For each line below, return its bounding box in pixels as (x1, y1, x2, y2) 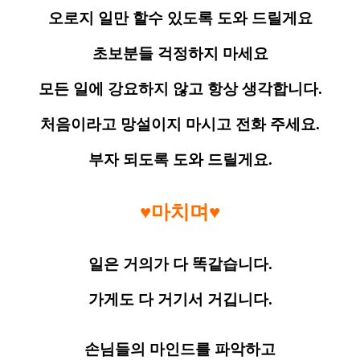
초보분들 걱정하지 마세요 (92, 45, 268, 63)
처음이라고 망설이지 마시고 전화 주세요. (40, 116, 320, 133)
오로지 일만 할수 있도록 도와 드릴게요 (47, 10, 313, 27)
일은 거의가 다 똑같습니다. (88, 256, 272, 273)
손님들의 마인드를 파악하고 (84, 341, 276, 358)
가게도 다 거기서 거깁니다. (88, 291, 272, 309)
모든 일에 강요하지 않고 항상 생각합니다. (38, 80, 322, 98)
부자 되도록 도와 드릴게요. (88, 151, 272, 169)
